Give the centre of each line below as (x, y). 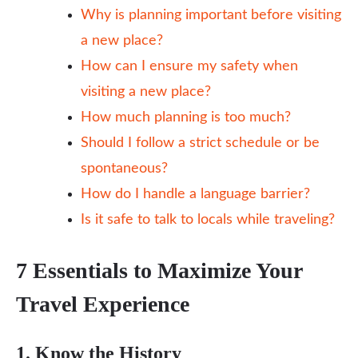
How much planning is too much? (186, 117)
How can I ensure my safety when (189, 66)
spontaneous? (124, 169)
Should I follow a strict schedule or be (200, 143)
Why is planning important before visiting (211, 15)
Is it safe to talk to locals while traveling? (208, 220)
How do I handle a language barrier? (195, 194)
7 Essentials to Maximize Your (159, 270)
